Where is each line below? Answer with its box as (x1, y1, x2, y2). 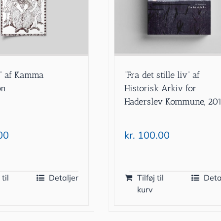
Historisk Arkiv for (124, 82, 197, 94)
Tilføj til (137, 172, 164, 183)
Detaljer (49, 172, 79, 183)
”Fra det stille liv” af (124, 69, 200, 80)
